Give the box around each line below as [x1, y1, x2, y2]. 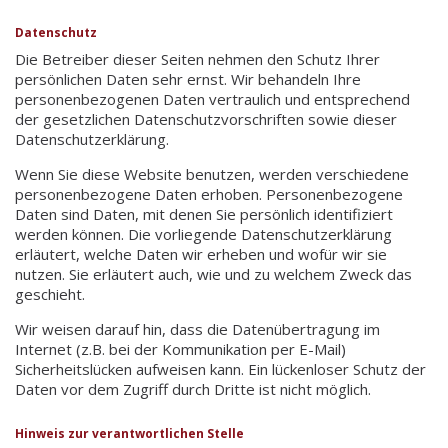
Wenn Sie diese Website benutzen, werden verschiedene [15, 163, 409, 184]
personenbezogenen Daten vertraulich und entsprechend [15, 88, 410, 109]
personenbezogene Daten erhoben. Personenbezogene [15, 183, 403, 204]
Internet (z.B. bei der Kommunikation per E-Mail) [15, 338, 346, 359]
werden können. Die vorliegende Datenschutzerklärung [15, 223, 392, 244]
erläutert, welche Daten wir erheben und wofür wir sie [15, 243, 387, 264]
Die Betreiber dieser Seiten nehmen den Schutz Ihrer [15, 48, 380, 69]
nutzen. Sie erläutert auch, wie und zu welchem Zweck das [15, 263, 412, 284]
